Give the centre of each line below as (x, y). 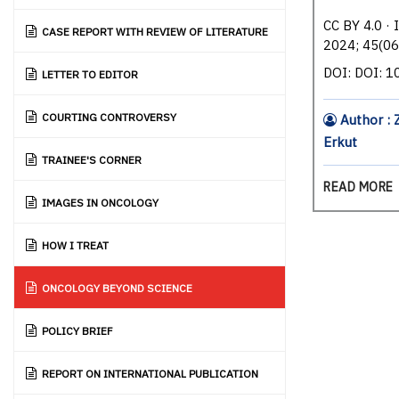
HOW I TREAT (75, 245)
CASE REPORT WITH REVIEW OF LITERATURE (155, 31)
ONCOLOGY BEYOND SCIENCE (117, 288)
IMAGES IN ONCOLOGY (100, 202)
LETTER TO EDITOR (90, 74)
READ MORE (360, 187)
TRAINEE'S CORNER (92, 159)
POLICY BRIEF (77, 330)
